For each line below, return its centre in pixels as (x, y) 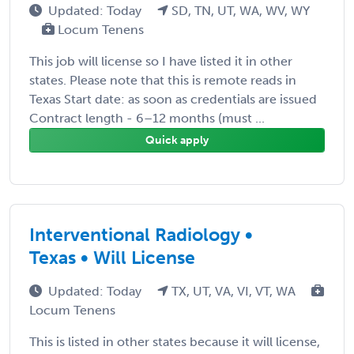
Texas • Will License (112, 257)
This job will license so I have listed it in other (161, 61)
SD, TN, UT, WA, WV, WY (239, 10)
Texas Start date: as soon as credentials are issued (173, 99)
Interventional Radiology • (141, 234)
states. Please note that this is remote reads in (163, 80)
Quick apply (177, 140)
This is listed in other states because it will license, (175, 341)
